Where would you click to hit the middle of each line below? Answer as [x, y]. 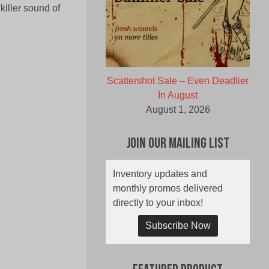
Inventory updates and [160, 174]
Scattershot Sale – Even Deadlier [178, 81]
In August [178, 95]
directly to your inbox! [158, 203]
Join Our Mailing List [178, 144]
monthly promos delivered [168, 189]
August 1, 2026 [178, 110]
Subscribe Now [178, 226]
